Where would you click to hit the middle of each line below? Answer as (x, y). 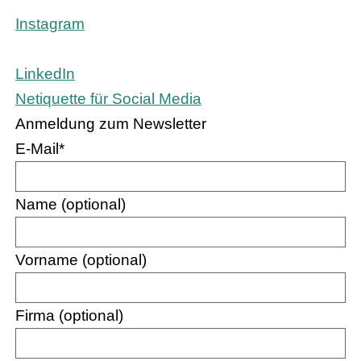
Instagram (50, 23)
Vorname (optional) (81, 259)
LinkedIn (45, 73)
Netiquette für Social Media (108, 98)
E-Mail (37, 148)
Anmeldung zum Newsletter (111, 123)
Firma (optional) (69, 315)
